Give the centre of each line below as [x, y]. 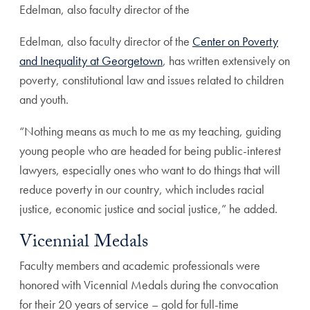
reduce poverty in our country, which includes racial [142, 190]
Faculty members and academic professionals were [140, 266]
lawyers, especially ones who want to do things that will [150, 170]
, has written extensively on [226, 61]
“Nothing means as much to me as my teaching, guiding [150, 131]
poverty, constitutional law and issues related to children [152, 80]
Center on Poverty [235, 42]
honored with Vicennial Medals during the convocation [149, 285]
